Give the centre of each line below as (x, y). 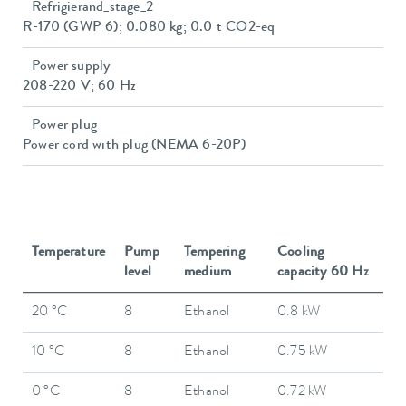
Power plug (64, 126)
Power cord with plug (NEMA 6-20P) (135, 145)
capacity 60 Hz (323, 273)
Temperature (69, 253)
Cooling (301, 253)
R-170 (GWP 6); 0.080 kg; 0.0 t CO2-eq (149, 28)
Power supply (71, 67)
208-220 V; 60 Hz (80, 87)
